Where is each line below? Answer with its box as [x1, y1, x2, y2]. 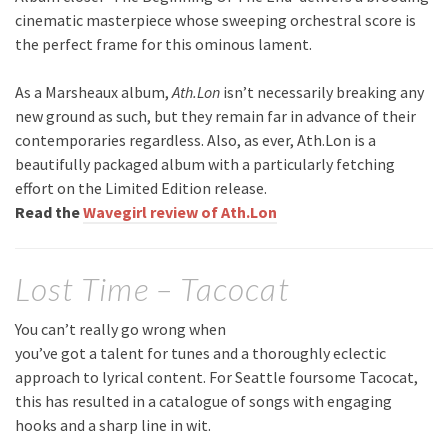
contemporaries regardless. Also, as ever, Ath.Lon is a [15, 129, 376, 150]
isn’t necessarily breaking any [220, 81, 424, 102]
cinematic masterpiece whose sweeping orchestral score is [15, 9, 416, 30]
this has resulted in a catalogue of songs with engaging [15, 390, 392, 411]
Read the [15, 201, 83, 222]
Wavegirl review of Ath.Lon [83, 201, 277, 222]
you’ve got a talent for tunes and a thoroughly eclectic [15, 342, 386, 363]
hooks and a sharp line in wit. [15, 414, 211, 435]
